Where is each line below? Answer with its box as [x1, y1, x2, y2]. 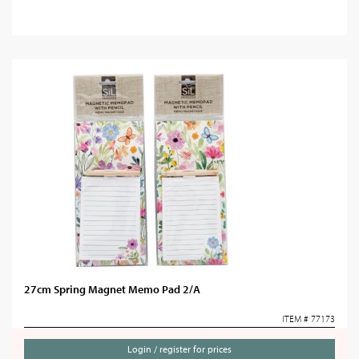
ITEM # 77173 [282, 313, 335, 325]
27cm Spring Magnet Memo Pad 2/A [24, 282, 200, 296]
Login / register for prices [127, 343, 232, 355]
